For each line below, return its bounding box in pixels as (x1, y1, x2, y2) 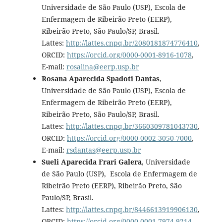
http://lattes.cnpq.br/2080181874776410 (65, 38, 198, 48)
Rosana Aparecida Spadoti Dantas (41, 73, 160, 83)
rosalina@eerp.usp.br (66, 61, 139, 71)
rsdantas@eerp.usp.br (66, 145, 141, 155)
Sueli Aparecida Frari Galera (41, 157, 142, 166)
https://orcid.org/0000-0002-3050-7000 (66, 133, 192, 143)
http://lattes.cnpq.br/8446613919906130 (65, 204, 198, 214)
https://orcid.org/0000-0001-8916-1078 (66, 50, 192, 59)
